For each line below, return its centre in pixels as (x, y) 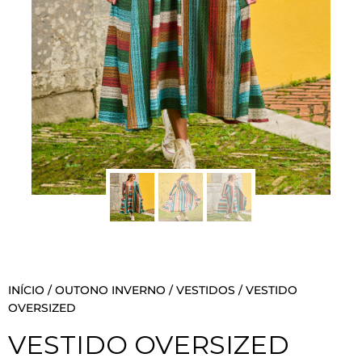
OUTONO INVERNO (110, 290)
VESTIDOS (206, 290)
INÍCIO (26, 290)
